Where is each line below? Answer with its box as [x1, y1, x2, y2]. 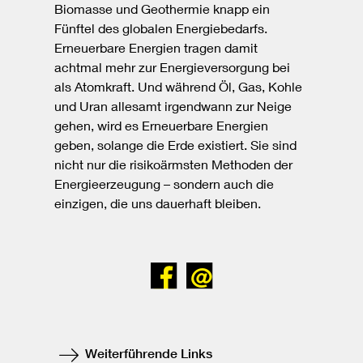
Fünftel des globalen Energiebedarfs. [54, 20, 268, 36]
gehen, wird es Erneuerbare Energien [54, 117, 269, 134]
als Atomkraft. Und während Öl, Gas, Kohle [54, 79, 303, 95]
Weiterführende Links [82, 345, 213, 361]
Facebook [185, 288, 318, 325]
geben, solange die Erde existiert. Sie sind [54, 137, 297, 153]
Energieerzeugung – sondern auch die [54, 176, 275, 192]
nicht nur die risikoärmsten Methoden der [54, 156, 293, 173]
